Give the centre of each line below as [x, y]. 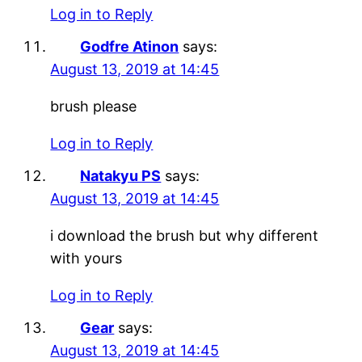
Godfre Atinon [130, 46]
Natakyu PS [121, 175]
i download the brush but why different [185, 235]
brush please [94, 106]
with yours [86, 258]
